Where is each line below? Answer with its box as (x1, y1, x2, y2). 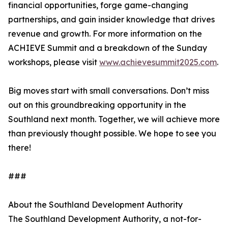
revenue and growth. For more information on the (8, 28, 202, 39)
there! (8, 142, 31, 153)
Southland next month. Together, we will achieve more (8, 114, 220, 124)
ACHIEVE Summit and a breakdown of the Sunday (8, 43, 207, 53)
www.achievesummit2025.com (99, 57, 217, 67)
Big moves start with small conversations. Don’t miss (8, 85, 209, 96)
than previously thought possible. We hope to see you (8, 128, 216, 138)
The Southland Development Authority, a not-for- (8, 214, 202, 224)
